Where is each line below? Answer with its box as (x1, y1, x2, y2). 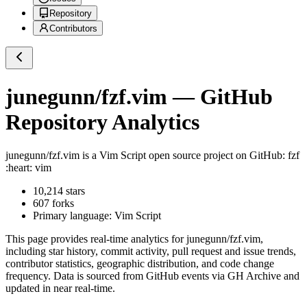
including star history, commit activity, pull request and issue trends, (5, 245, 296, 258)
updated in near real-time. (5, 282, 115, 295)
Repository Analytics (5, 109, 199, 134)
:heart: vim (5, 162, 51, 174)
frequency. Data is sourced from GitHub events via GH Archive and (5, 270, 299, 282)
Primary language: (33, 210, 114, 222)
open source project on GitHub (146, 149, 282, 162)
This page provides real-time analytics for (5, 233, 186, 245)
